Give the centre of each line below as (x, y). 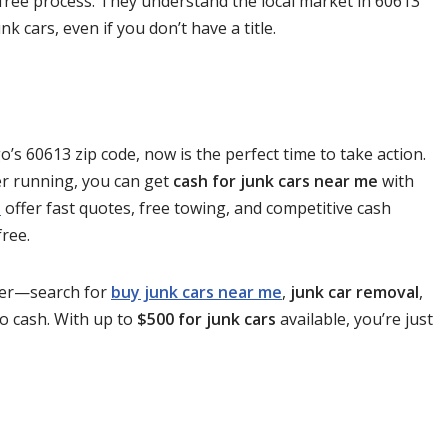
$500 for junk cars (206, 319)
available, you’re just (354, 319)
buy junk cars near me (196, 292)
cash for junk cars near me (275, 181)
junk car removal (354, 292)
